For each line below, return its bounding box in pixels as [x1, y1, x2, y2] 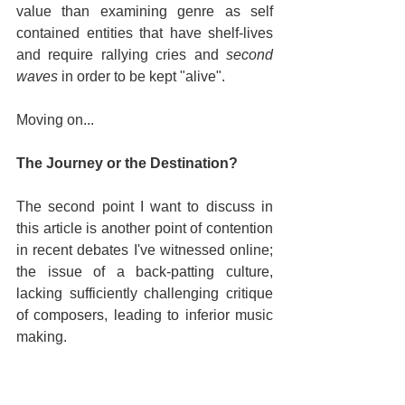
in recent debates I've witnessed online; [16, 242, 273, 259]
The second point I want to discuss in [16, 199, 273, 215]
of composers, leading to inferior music [16, 307, 273, 324]
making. [16, 329, 67, 345]
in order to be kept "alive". [58, 69, 225, 85]
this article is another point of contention [16, 221, 273, 237]
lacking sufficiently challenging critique [16, 286, 273, 302]
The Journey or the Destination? [16, 155, 238, 172]
